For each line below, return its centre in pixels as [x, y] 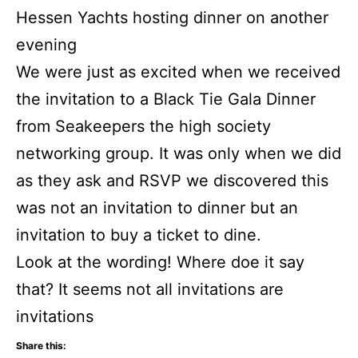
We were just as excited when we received [178, 72]
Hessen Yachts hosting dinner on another [172, 18]
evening [46, 45]
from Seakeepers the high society [143, 127]
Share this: [41, 346]
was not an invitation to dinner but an [157, 208]
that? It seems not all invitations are [150, 290]
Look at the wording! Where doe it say [160, 263]
